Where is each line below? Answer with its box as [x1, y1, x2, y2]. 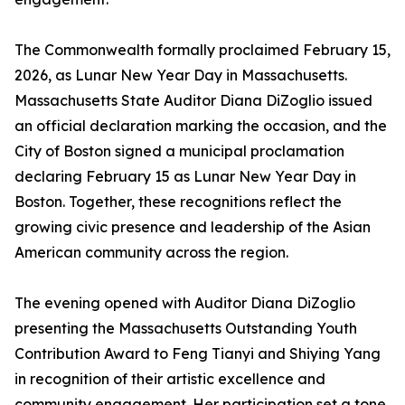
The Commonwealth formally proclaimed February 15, [14, 41, 391, 60]
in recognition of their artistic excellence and [14, 370, 325, 389]
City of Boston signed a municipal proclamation [14, 142, 344, 161]
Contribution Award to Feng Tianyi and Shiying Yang [14, 344, 381, 363]
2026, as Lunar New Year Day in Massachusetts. [14, 66, 347, 85]
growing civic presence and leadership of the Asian [14, 218, 371, 237]
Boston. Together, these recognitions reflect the [14, 193, 342, 212]
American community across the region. [14, 243, 288, 262]
